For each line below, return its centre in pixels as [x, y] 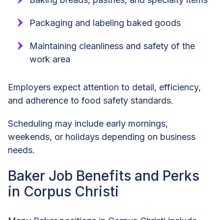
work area [50, 59]
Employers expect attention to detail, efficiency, [104, 87]
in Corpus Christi [63, 191]
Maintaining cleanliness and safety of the [112, 46]
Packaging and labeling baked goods [105, 23]
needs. [21, 150]
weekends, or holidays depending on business [102, 137]
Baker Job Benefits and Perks [104, 176]
